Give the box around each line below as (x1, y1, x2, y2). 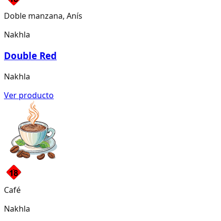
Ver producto (4, 89, 54, 101)
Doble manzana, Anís (4, 10, 82, 22)
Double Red (4, 49, 57, 62)
